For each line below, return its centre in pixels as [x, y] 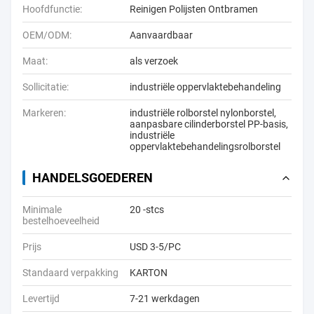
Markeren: [44, 113]
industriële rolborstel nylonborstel [202, 113]
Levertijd [41, 299]
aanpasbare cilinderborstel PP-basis [208, 124]
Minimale [42, 210]
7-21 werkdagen [165, 299]
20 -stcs [147, 210]
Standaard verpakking [70, 273]
